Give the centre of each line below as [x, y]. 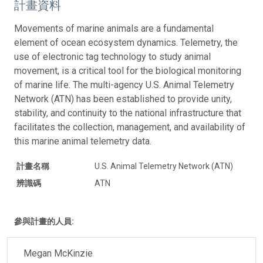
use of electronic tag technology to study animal [112, 56]
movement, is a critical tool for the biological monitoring [128, 70]
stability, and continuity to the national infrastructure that [128, 113]
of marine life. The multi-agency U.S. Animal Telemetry [124, 85]
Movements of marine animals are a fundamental [114, 28]
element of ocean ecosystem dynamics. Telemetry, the [126, 42]
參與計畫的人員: [44, 221]
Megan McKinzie [58, 253]
